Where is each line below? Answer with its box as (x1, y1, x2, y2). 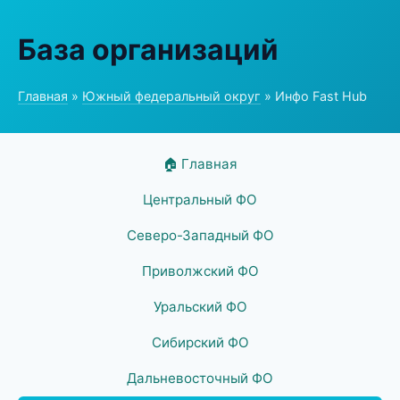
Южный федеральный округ (82, 88, 261, 104)
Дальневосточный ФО (127, 370, 273, 387)
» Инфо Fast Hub (261, 88, 367, 104)
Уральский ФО (153, 298, 247, 315)
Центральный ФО (143, 191, 257, 208)
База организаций (18, 32, 279, 67)
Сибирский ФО (151, 334, 249, 351)
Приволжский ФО (141, 262, 259, 279)
